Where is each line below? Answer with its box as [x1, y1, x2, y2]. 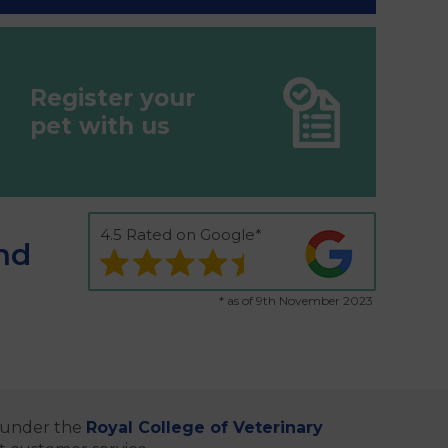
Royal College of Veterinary [86, 417, 323, 437]
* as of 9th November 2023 [219, 292, 373, 308]
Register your [30, 84, 196, 113]
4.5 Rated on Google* [100, 225, 262, 245]
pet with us [30, 112, 171, 141]
